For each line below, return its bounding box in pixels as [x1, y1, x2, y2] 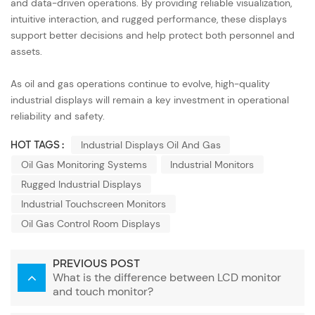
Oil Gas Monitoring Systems [20, 158, 147, 172]
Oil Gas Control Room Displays [20, 217, 160, 231]
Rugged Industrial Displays [20, 178, 141, 191]
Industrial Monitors [170, 158, 255, 172]
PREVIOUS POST [53, 257, 140, 271]
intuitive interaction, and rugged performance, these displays [11, 12, 287, 25]
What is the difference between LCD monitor [53, 270, 281, 285]
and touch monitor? [53, 284, 153, 300]
